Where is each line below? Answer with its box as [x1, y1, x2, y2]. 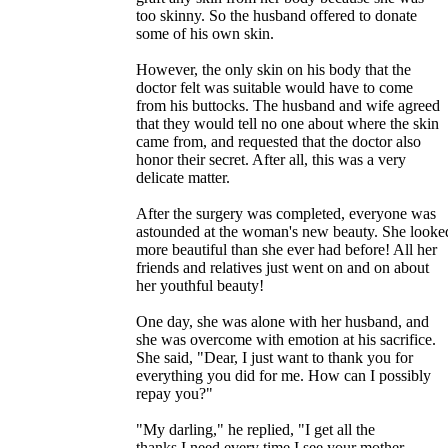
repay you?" [136, 384, 213, 402]
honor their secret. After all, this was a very [136, 150, 406, 168]
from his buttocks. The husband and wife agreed [136, 96, 440, 114]
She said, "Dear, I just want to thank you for [136, 348, 413, 366]
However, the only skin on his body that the [136, 60, 411, 78]
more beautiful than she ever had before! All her [136, 240, 437, 258]
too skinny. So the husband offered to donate [136, 6, 417, 24]
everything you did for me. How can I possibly [136, 366, 431, 384]
